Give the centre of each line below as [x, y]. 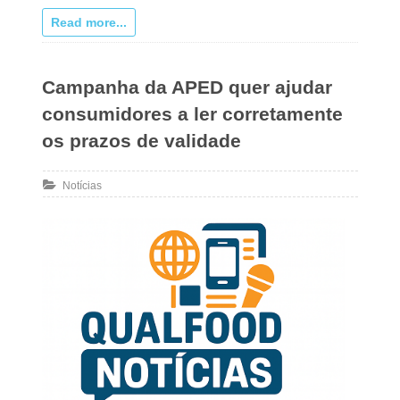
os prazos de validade [141, 140]
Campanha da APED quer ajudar [187, 87]
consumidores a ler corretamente [192, 113]
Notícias [82, 185]
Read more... [88, 22]
